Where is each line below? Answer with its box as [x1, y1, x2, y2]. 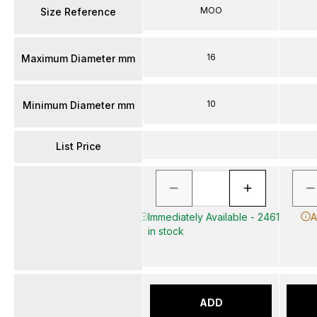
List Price [55, 140, 101, 152]
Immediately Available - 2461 [147, 210, 279, 223]
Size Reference [40, 6, 116, 18]
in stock [147, 224, 184, 237]
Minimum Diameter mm [22, 99, 134, 111]
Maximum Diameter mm [21, 52, 135, 64]
